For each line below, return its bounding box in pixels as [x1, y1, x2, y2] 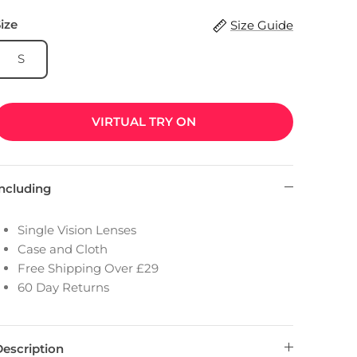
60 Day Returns [18, 279, 110, 295]
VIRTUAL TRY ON [91, 113, 196, 129]
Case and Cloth [18, 241, 108, 257]
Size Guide [230, 17, 293, 33]
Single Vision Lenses [18, 222, 137, 237]
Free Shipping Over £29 [18, 260, 159, 276]
